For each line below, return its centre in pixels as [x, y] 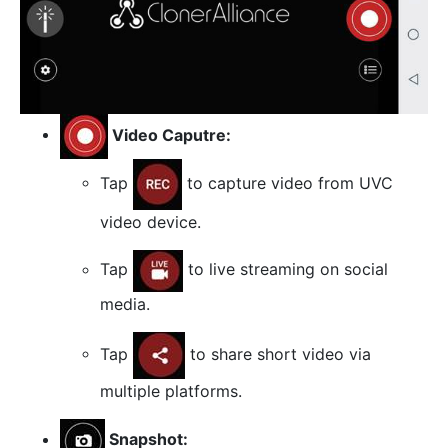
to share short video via [278, 353]
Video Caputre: [169, 134]
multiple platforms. [171, 390]
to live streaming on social [285, 268]
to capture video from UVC [287, 182]
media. [125, 303]
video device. [150, 221]
